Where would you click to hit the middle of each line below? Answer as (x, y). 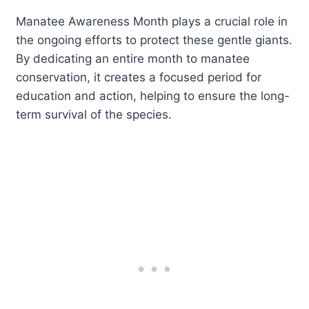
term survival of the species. (94, 114)
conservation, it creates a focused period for (139, 77)
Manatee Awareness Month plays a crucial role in (152, 21)
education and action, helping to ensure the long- (153, 96)
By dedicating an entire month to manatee (133, 58)
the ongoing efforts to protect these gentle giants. (154, 40)
